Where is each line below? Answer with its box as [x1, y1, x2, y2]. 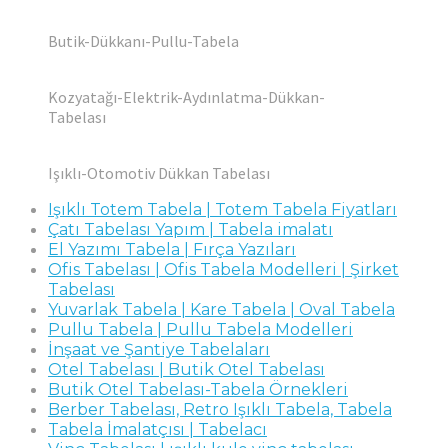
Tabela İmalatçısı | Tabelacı [48, 420, 267, 439]
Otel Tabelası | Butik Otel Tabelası [48, 360, 325, 379]
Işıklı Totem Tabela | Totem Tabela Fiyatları [48, 200, 397, 219]
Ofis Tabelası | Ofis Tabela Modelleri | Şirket [48, 260, 399, 279]
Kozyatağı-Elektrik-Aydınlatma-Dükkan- [48, 87, 325, 107]
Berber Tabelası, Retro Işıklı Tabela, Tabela [48, 400, 392, 419]
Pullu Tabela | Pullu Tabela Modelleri [48, 320, 353, 339]
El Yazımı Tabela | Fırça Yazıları [48, 240, 296, 259]
